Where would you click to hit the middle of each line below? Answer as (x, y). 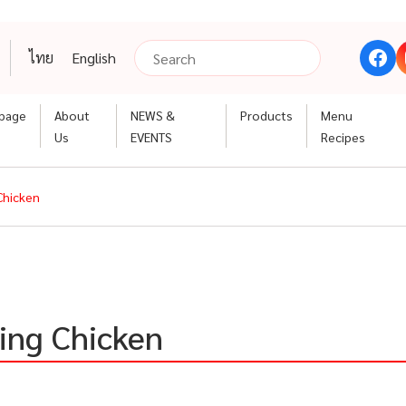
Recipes (343, 137)
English (94, 58)
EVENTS (151, 137)
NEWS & (152, 115)
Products (266, 115)
